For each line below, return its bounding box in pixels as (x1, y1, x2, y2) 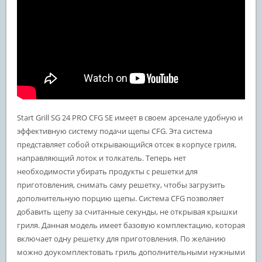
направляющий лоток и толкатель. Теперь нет (16, 153, 186, 163)
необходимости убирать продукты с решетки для (16, 166, 198, 177)
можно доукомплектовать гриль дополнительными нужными (16, 247, 245, 257)
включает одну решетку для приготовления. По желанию (16, 233, 226, 244)
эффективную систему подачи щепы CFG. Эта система (16, 126, 212, 136)
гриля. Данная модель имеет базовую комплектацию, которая (16, 220, 245, 230)
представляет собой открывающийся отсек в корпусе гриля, (16, 139, 236, 150)
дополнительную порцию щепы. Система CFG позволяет (16, 193, 224, 204)
